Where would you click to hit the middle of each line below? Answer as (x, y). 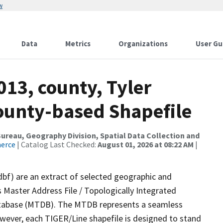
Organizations (143, 44)
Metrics (78, 44)
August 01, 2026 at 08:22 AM (146, 144)
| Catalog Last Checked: (56, 144)
